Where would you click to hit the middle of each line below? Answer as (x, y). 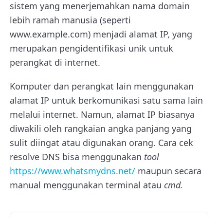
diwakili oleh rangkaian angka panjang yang (101, 129)
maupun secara (168, 171)
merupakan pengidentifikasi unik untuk (91, 48)
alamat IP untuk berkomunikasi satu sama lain (106, 100)
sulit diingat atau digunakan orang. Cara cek (101, 143)
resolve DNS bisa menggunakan (77, 157)
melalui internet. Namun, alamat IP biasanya (102, 115)
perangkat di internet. (55, 63)
